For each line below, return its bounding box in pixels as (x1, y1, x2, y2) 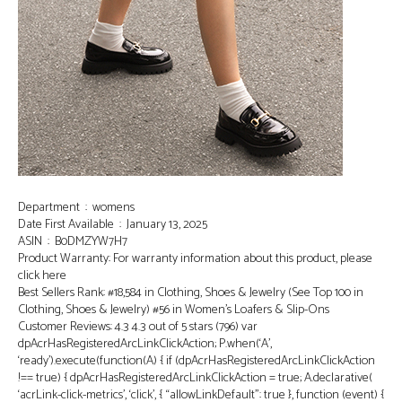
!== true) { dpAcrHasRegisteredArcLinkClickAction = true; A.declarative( (18, 368, 372, 389)
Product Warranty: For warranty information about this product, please (18, 249, 372, 270)
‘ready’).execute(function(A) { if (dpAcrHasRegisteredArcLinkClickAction (18, 351, 375, 372)
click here (18, 266, 66, 287)
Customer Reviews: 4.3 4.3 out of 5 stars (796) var (18, 317, 258, 338)
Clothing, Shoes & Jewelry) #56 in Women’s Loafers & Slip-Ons (18, 300, 329, 321)
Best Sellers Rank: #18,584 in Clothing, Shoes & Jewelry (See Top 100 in (18, 283, 363, 304)
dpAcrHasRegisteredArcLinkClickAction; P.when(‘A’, (18, 334, 272, 355)
